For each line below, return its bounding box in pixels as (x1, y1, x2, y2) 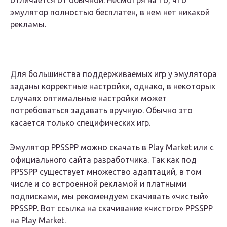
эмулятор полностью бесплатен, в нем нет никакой (10, 8, 210, 17)
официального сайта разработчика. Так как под (10, 155, 197, 165)
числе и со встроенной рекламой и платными (10, 179, 186, 189)
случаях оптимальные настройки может (10, 94, 167, 103)
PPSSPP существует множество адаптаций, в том (10, 167, 202, 177)
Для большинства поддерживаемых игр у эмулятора (10, 69, 217, 79)
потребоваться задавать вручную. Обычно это (10, 106, 193, 116)
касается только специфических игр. (10, 118, 150, 128)
